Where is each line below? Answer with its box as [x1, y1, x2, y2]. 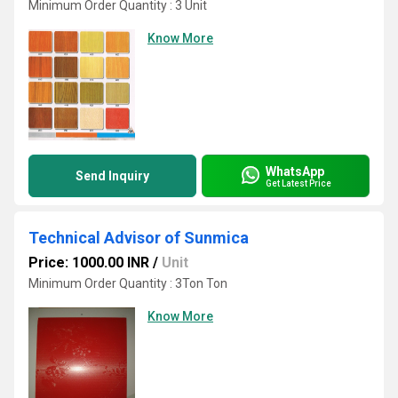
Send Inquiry [76, 169, 149, 183]
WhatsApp [266, 163, 324, 179]
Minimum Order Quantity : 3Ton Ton [28, 276, 227, 291]
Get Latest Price [266, 178, 331, 188]
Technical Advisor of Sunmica [28, 228, 249, 247]
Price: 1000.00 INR [28, 254, 149, 271]
